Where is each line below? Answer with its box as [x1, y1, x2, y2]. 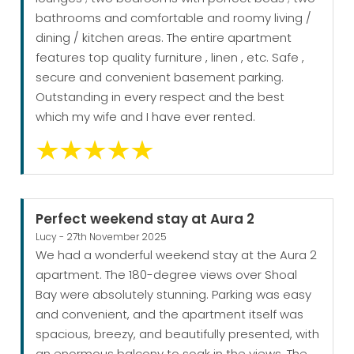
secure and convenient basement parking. [36, 69, 284, 86]
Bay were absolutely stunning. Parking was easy [36, 286, 312, 303]
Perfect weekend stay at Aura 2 [36, 209, 255, 229]
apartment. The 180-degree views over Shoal [36, 266, 298, 284]
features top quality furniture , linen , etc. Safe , [36, 49, 305, 66]
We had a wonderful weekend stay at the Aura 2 [36, 247, 318, 264]
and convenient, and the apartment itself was [36, 306, 304, 323]
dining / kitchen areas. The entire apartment [36, 29, 292, 47]
